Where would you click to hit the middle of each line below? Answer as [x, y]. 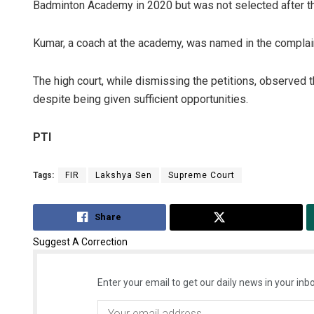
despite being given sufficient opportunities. [141, 100]
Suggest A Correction [80, 241]
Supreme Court [202, 176]
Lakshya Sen [124, 176]
